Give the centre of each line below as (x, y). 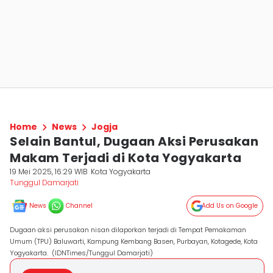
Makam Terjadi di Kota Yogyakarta (126, 158)
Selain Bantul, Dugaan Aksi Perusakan (134, 141)
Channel (79, 206)
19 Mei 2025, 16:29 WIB (49, 172)
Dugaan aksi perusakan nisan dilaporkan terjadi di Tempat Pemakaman (128, 230)
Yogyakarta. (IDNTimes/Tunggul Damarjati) (81, 253)
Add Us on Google (230, 206)
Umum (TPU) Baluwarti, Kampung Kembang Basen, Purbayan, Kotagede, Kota (134, 241)
